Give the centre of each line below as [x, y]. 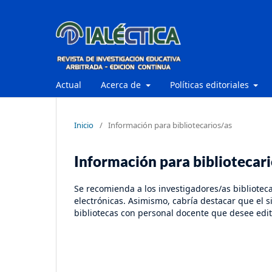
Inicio [84, 125]
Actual [69, 84]
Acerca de [122, 84]
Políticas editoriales [210, 84]
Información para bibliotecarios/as [170, 125]
